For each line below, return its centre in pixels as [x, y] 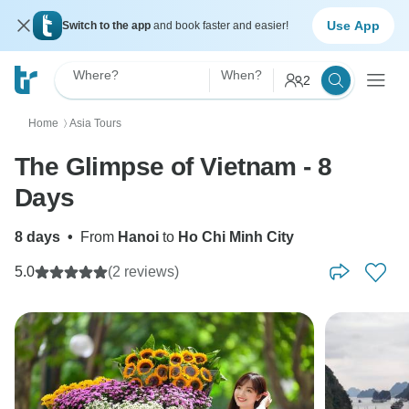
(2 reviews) [143, 272]
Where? [96, 75]
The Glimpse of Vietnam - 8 [173, 167]
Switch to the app [108, 26]
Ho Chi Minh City [236, 237]
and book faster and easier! [221, 26]
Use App [353, 25]
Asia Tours [95, 123]
